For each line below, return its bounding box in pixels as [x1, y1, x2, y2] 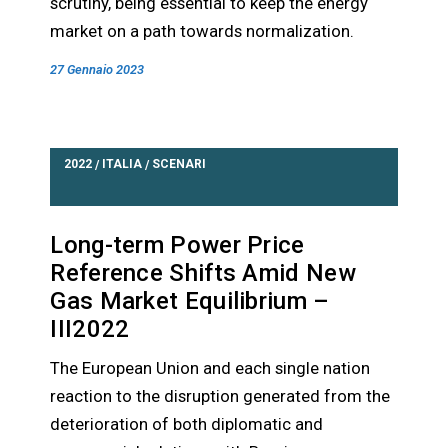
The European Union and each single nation [50, 358, 371, 378]
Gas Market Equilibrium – [50, 287, 330, 315]
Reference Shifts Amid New [50, 259, 356, 287]
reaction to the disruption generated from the [50, 386, 391, 406]
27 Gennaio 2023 [50, 62, 145, 77]
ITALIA [102, 157, 143, 171]
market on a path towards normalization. [50, 21, 355, 41]
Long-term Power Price [50, 231, 305, 259]
